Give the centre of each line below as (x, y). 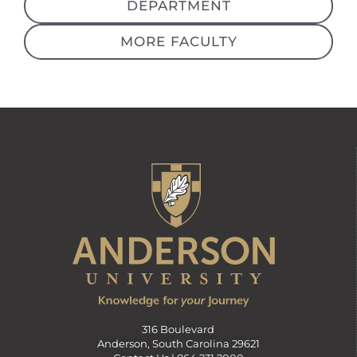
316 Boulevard (178, 330)
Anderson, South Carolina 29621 (178, 344)
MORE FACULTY (178, 42)
